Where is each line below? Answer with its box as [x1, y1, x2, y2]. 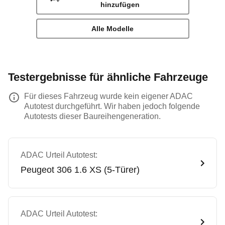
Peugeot [21, 165, 54, 175]
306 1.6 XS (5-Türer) [57, 165, 140, 175]
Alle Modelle [91, 25, 134, 33]
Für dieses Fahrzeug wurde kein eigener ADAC [24, 92, 193, 100]
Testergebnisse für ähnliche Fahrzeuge [8, 71, 208, 83]
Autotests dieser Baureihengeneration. [24, 112, 161, 121]
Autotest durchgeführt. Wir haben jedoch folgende [24, 102, 200, 110]
